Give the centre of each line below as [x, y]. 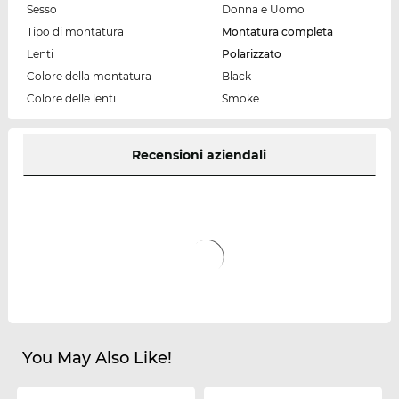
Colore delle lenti [71, 98]
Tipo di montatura [75, 31]
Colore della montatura [89, 76]
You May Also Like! [97, 358]
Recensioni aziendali [199, 155]
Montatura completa [277, 31]
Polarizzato [251, 53]
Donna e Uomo [263, 9]
